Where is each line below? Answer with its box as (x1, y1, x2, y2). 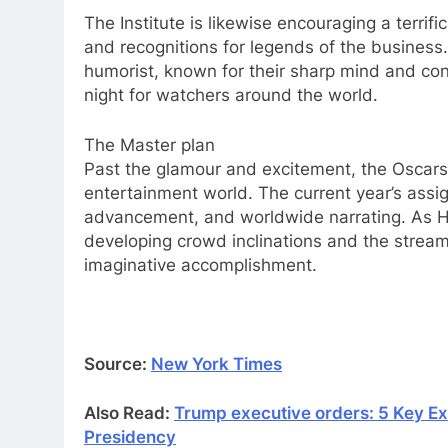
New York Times (151, 353, 282, 374)
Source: (84, 353, 151, 374)
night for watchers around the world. (84, 85, 378, 106)
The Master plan (84, 134, 215, 155)
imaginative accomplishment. (84, 254, 317, 275)
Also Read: (84, 403, 174, 424)
